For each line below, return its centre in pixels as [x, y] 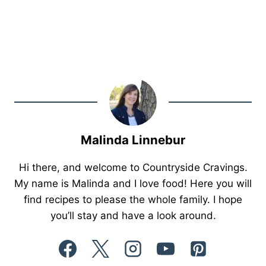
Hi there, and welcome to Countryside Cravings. [133, 168]
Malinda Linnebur [133, 140]
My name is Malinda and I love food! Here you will [133, 184]
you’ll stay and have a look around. [133, 216]
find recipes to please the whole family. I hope [133, 200]
